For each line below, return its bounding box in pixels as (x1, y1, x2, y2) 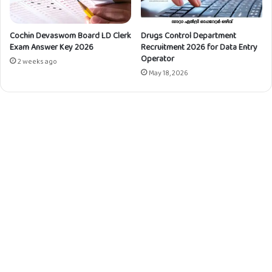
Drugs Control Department (141, 29, 236, 42)
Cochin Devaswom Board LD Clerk (10, 29, 131, 42)
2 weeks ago (18, 56, 57, 67)
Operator (141, 52, 174, 65)
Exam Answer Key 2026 (10, 41, 93, 53)
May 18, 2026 (149, 67, 188, 79)
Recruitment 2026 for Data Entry (141, 41, 257, 53)
